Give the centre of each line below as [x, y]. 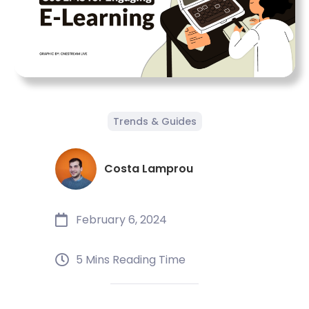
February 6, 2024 [121, 220]
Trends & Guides [154, 122]
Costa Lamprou [149, 169]
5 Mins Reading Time [131, 260]
